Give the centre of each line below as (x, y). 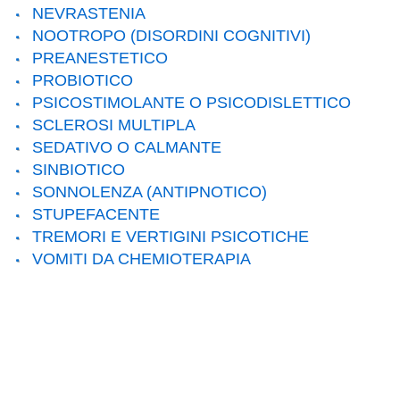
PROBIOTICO (83, 81)
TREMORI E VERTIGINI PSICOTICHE (171, 237)
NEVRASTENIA (89, 14)
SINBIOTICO (79, 170)
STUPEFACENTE (96, 215)
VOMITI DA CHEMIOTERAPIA (142, 259)
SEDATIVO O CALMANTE (127, 148)
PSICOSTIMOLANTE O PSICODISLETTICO (192, 103)
